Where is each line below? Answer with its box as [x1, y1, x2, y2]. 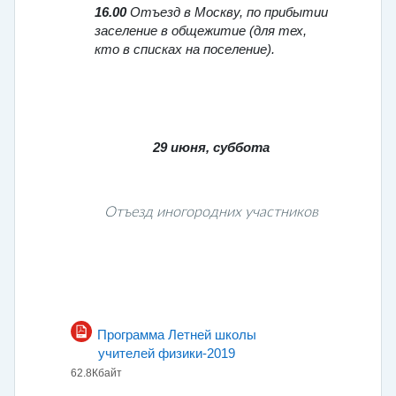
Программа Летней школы [96, 328, 256, 343]
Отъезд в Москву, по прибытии [126, 5, 328, 20]
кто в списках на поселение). [95, 42, 275, 57]
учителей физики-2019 [97, 346, 235, 362]
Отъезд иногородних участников [104, 205, 318, 220]
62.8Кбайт [70, 367, 122, 379]
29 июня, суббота [153, 141, 270, 156]
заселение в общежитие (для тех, [95, 24, 307, 39]
